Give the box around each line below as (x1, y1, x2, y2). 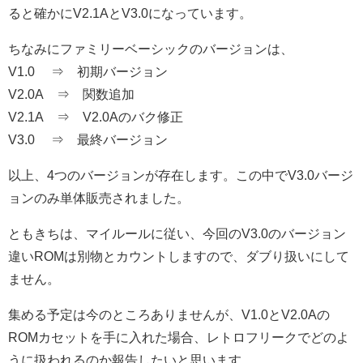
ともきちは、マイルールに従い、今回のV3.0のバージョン (8, 226, 346, 240)
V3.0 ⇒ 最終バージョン (8, 132, 168, 146)
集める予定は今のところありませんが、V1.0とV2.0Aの (8, 307, 330, 321)
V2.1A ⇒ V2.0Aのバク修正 (8, 109, 183, 123)
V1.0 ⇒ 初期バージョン (8, 64, 168, 78)
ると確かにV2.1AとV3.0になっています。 (8, 6, 252, 19)
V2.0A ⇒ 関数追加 (8, 87, 135, 100)
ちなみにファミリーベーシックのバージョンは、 (8, 41, 293, 55)
